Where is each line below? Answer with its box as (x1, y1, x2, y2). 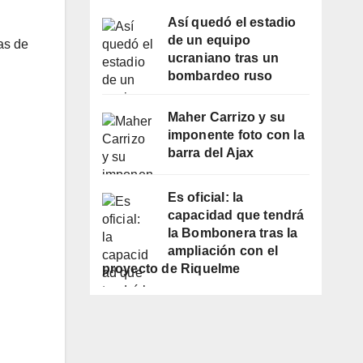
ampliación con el (167, 244, 278, 258)
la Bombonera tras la (167, 226, 298, 241)
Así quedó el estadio (167, 15, 297, 30)
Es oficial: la (167, 190, 244, 205)
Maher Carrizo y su (167, 110, 286, 125)
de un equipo (167, 33, 250, 48)
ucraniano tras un (167, 51, 279, 66)
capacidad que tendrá (167, 208, 305, 223)
